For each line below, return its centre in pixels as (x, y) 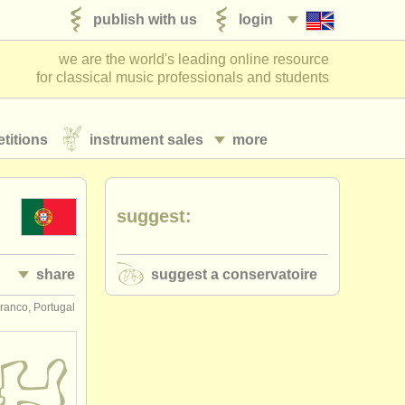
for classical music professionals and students (183, 77)
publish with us (145, 19)
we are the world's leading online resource (194, 59)
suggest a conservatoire (234, 274)
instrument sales (146, 139)
